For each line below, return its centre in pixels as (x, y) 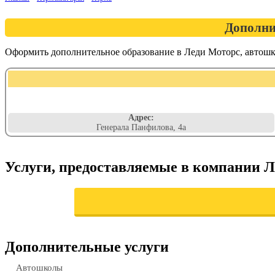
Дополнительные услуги (87, 247)
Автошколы (39, 268)
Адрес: (141, 118)
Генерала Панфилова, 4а (141, 127)
